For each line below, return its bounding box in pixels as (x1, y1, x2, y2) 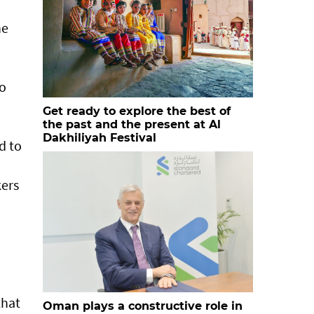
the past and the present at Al (43, 118, 221, 131)
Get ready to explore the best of (43, 104, 231, 118)
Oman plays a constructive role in (43, 299, 243, 313)
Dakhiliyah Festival (43, 131, 156, 144)
